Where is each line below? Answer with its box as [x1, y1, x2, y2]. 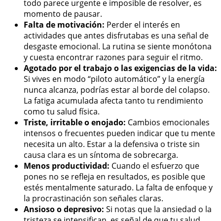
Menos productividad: [24, 160, 110, 171]
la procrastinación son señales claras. [24, 192, 163, 204]
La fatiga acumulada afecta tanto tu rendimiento [24, 95, 203, 106]
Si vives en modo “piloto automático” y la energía [24, 73, 205, 84]
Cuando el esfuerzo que [110, 160, 199, 171]
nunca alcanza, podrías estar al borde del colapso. [24, 84, 210, 95]
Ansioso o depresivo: [24, 203, 104, 215]
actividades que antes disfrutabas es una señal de [24, 30, 209, 41]
